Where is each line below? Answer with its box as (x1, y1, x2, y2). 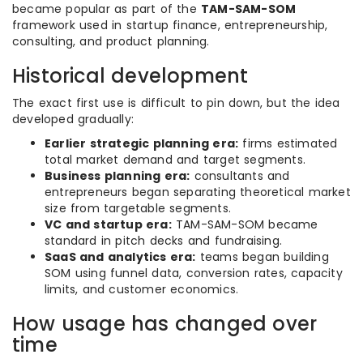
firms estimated (238, 135, 338, 152)
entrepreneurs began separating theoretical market (45, 184, 351, 200)
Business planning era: (45, 168, 190, 184)
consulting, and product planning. (12, 33, 210, 49)
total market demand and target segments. (45, 152, 306, 168)
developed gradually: (12, 111, 134, 127)
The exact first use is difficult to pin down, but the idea (12, 95, 340, 111)
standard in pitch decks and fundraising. (45, 233, 282, 249)
